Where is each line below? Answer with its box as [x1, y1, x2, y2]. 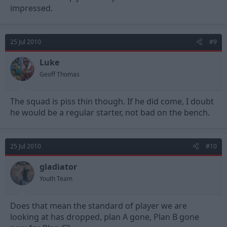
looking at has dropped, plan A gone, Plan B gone [10, 211, 199, 222]
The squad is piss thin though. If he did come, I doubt [10, 96, 214, 107]
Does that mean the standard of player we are [10, 200, 187, 211]
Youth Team [40, 174, 72, 183]
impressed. [10, 3, 53, 14]
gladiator [40, 161, 77, 172]
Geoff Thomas [40, 70, 80, 79]
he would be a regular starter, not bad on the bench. [10, 107, 210, 118]
